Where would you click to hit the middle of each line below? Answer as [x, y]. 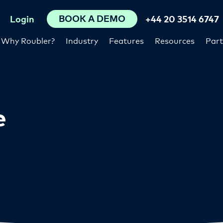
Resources [175, 40]
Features [126, 40]
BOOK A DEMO [92, 18]
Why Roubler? [28, 40]
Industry [82, 40]
